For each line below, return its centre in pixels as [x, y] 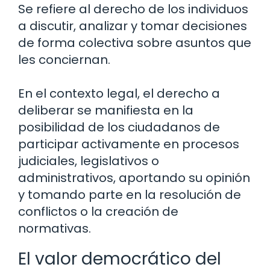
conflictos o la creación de [98, 211]
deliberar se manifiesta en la [106, 110]
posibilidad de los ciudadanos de [119, 127]
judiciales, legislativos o [89, 161]
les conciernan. [64, 59]
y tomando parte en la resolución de [130, 194]
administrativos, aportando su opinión [134, 177]
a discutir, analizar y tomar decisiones [133, 26]
